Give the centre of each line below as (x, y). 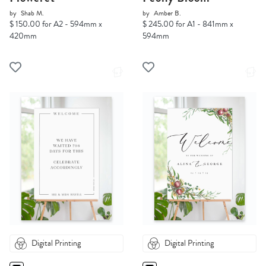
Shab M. (32, 13)
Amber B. (167, 13)
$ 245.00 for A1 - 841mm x (188, 24)
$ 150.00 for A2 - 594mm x (56, 24)
